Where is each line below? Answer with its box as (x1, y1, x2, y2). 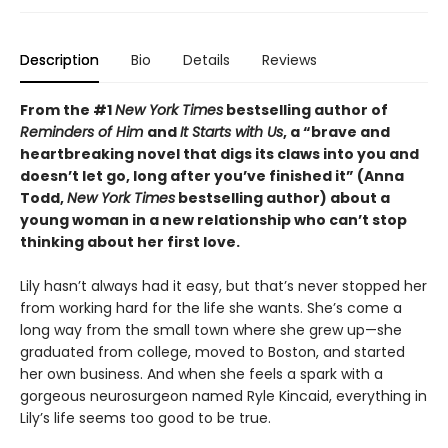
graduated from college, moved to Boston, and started (20, 342, 405, 363)
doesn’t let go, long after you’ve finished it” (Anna (20, 166, 404, 187)
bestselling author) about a (175, 188, 390, 209)
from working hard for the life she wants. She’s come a (20, 298, 402, 319)
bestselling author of (223, 100, 388, 121)
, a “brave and (283, 122, 390, 143)
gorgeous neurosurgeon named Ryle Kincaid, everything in (20, 386, 427, 407)
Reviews (262, 50, 317, 71)
